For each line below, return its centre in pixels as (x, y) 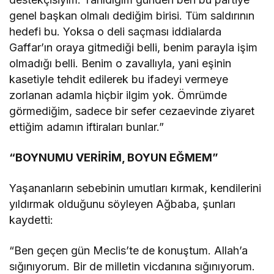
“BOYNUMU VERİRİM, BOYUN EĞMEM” (114, 158)
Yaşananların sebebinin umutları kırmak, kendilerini (135, 188)
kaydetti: (31, 220)
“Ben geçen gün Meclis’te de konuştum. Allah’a (129, 251)
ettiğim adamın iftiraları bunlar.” (87, 127)
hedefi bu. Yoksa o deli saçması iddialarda (116, 32)
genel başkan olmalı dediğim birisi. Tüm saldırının (132, 16)
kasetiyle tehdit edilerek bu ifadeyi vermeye (119, 80)
